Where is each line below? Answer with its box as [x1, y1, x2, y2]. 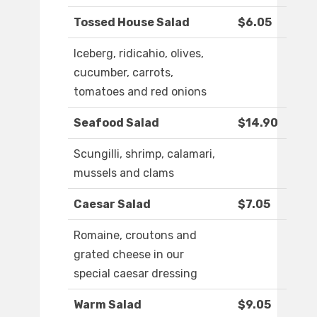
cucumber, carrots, [74, 66, 173, 80]
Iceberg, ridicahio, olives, [74, 47, 204, 61]
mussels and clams [74, 166, 174, 180]
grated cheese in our [74, 248, 184, 262]
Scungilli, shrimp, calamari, [74, 147, 215, 161]
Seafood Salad [74, 116, 159, 130]
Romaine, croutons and [74, 229, 197, 243]
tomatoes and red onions [74, 85, 207, 99]
